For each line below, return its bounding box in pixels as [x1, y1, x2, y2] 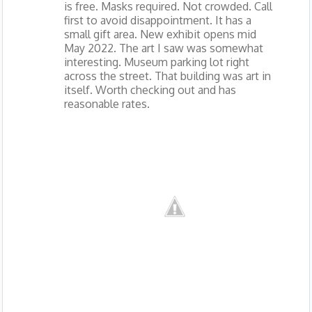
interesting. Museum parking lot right [63, 55, 249, 70]
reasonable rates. [63, 97, 150, 111]
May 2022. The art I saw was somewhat [63, 41, 263, 56]
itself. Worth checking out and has [63, 83, 236, 97]
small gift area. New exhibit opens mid [63, 27, 256, 42]
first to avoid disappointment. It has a [63, 13, 251, 28]
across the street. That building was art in [63, 69, 271, 84]
